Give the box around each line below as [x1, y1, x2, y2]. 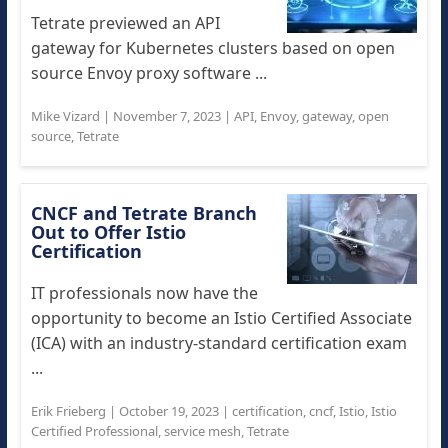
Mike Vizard [30, 107, 100, 125]
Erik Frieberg [30, 402, 106, 420]
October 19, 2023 [118, 402, 219, 420]
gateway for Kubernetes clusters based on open [30, 37, 395, 59]
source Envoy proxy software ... [30, 62, 267, 84]
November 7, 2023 [112, 107, 221, 125]
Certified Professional [30, 422, 158, 440]
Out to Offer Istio [30, 220, 186, 244]
